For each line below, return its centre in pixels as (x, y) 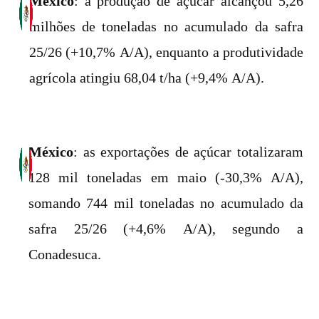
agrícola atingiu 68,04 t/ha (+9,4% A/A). (146, 78)
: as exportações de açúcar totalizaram (188, 152)
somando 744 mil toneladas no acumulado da (166, 203)
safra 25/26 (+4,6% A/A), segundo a (166, 229)
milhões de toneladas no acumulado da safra (166, 26)
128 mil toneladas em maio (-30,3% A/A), (166, 177)
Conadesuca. (65, 254)
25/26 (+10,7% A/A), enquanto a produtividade (166, 52)
